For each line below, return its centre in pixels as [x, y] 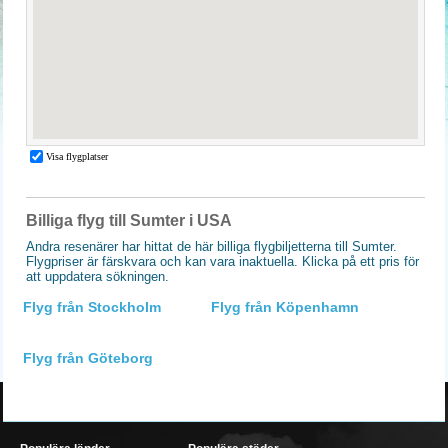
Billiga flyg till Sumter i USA [129, 220]
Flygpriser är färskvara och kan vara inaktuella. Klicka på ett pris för [222, 261]
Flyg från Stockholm [92, 307]
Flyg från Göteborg [88, 358]
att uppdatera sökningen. [97, 276]
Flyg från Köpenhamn [285, 307]
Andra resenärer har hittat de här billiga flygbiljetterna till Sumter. [211, 246]
